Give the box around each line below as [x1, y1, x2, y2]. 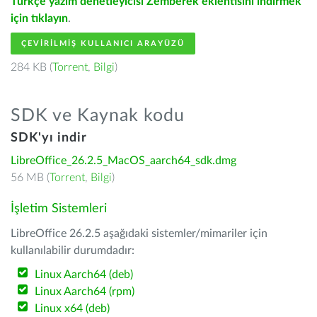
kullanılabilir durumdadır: [11, 245, 134, 256]
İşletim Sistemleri [11, 202, 107, 215]
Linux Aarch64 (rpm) [35, 286, 135, 297]
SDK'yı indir [11, 132, 87, 144]
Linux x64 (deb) [35, 303, 110, 314]
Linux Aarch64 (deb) [35, 269, 134, 280]
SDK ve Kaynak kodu [11, 107, 185, 125]
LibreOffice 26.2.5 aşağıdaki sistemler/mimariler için [11, 228, 267, 239]
